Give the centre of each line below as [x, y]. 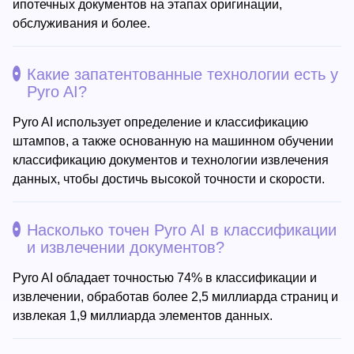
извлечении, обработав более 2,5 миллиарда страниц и [175, 297]
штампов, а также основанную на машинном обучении [173, 141]
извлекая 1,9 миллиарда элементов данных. [143, 316]
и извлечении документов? [126, 247]
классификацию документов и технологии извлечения [171, 160]
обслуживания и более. [81, 23]
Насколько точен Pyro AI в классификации [182, 230]
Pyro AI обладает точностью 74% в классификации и [165, 278]
